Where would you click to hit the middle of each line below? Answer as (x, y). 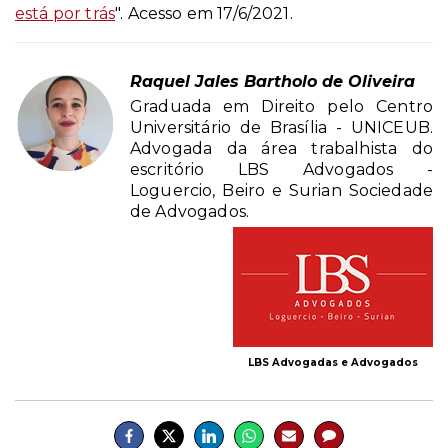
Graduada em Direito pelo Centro (281, 107)
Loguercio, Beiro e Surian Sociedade (281, 191)
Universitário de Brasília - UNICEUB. (281, 128)
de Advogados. (190, 212)
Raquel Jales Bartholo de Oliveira (272, 82)
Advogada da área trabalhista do (281, 149)
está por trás (65, 14)
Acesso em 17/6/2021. (208, 14)
